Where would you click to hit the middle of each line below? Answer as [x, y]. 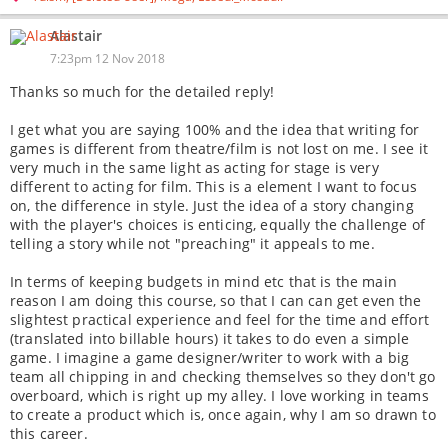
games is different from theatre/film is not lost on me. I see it [219, 148]
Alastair [76, 35]
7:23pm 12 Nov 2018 [107, 58]
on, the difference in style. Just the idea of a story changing [212, 205]
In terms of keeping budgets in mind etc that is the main [203, 281]
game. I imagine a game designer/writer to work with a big [209, 357]
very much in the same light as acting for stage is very [194, 167]
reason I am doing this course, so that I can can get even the [216, 300]
